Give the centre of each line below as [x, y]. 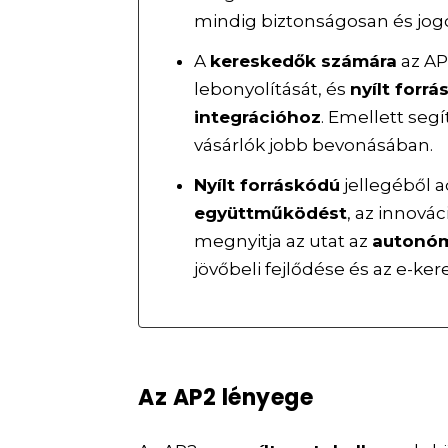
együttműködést [271, 212]
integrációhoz [258, 117]
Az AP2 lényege [226, 397]
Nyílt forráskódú [267, 184]
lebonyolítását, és [272, 89]
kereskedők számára [304, 61]
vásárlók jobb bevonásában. [314, 145]
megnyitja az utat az [283, 240]
